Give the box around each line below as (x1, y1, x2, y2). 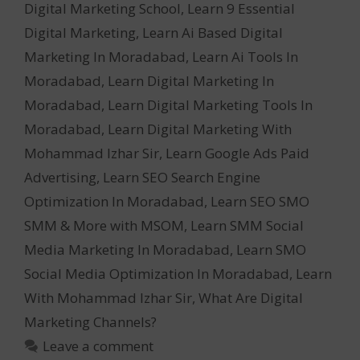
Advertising (24, 167, 96, 186)
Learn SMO (236, 239, 306, 259)
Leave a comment (43, 336, 154, 355)
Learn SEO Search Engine (103, 167, 260, 186)
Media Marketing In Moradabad (24, 239, 230, 259)
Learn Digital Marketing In (108, 71, 274, 90)
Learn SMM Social (190, 215, 304, 235)
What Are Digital (198, 288, 303, 307)
